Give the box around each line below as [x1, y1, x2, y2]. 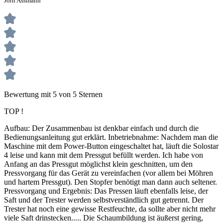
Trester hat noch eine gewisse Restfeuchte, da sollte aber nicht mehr [4, 204, 216, 213]
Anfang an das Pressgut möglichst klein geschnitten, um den [4, 159, 193, 168]
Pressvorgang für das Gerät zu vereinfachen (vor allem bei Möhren [4, 168, 213, 177]
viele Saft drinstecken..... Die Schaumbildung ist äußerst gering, [4, 213, 203, 222]
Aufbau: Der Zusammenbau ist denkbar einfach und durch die [4, 123, 199, 132]
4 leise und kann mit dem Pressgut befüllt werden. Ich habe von [4, 150, 203, 159]
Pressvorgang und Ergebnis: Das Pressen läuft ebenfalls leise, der [4, 186, 208, 195]
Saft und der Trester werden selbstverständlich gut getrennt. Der [4, 195, 204, 204]
